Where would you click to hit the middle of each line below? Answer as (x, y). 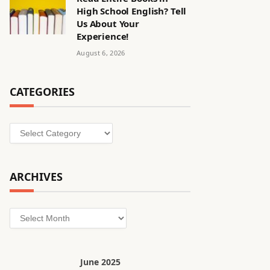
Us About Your (108, 24)
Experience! (103, 36)
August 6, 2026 (101, 53)
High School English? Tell (132, 11)
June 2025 (100, 262)
